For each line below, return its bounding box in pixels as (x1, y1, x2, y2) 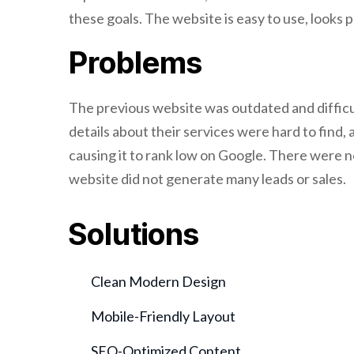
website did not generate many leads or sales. (69, 170, 346, 187)
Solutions (69, 216, 199, 252)
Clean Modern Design (91, 273, 226, 290)
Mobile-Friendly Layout (91, 307, 235, 325)
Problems (69, 44, 202, 81)
